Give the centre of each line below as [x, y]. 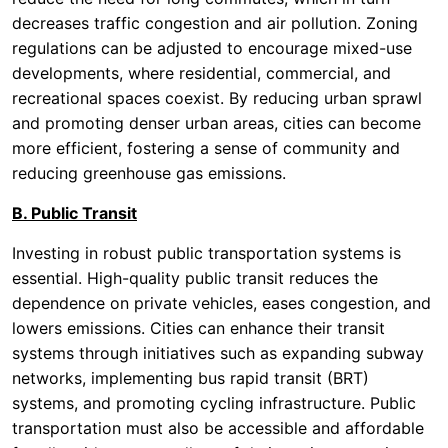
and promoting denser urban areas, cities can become [216, 123]
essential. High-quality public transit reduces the [195, 278]
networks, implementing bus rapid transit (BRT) [190, 378]
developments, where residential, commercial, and [201, 73]
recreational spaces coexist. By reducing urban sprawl [217, 98]
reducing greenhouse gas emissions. [149, 173]
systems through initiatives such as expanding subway [218, 353]
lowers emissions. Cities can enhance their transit [198, 328]
